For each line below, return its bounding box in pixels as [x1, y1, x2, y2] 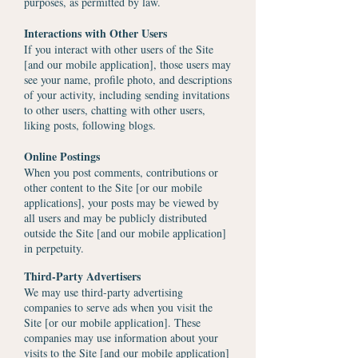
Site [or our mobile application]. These [24, 315, 201, 330]
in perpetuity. [24, 241, 84, 256]
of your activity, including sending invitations [24, 87, 229, 102]
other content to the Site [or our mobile [24, 180, 202, 195]
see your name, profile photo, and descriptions [24, 72, 232, 87]
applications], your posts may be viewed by [24, 195, 219, 210]
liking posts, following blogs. [24, 117, 156, 133]
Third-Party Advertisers [24, 268, 141, 284]
